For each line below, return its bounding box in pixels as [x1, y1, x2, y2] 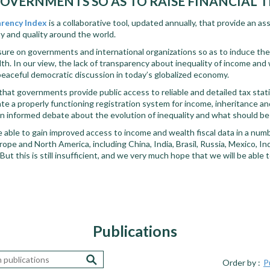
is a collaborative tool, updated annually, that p [47, 17, 222, 28]
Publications [93, 222, 177, 240]
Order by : [222, 257, 260, 268]
